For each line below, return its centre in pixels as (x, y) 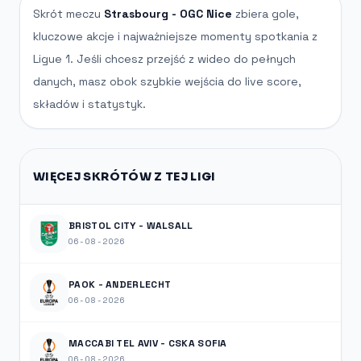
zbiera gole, (266, 13)
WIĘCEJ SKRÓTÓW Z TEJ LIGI (124, 176)
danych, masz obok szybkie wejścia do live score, (167, 81)
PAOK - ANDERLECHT (120, 285)
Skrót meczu (68, 13)
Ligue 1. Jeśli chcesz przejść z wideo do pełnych (164, 58)
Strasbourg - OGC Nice (168, 13)
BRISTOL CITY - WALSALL (131, 226)
